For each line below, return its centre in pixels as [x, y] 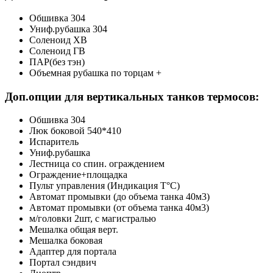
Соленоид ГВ [57, 51]
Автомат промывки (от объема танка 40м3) [119, 208]
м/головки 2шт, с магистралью [93, 219]
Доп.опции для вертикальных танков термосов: [132, 96]
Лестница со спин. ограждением [97, 164]
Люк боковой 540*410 [75, 131]
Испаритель [54, 142]
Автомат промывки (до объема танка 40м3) [119, 197]
